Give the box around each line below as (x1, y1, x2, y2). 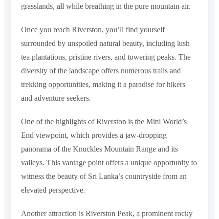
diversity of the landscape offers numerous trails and (21, 66, 181, 75)
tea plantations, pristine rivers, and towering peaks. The (21, 52, 191, 61)
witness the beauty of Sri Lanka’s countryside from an (21, 172, 187, 180)
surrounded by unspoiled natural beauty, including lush (21, 39, 190, 47)
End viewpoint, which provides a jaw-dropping (21, 131, 167, 139)
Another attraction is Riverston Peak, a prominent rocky (21, 209, 193, 218)
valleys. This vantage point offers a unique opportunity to (21, 158, 197, 167)
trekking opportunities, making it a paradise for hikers (21, 80, 185, 88)
